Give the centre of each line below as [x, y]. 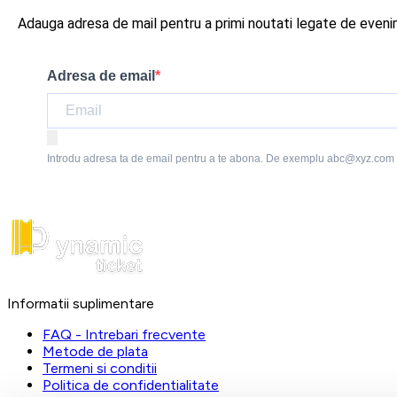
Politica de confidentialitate [131, 385]
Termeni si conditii [100, 368]
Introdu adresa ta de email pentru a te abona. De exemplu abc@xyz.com [221, 158]
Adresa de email [101, 75]
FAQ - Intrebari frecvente [124, 334]
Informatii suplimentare [81, 303]
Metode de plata [95, 351]
